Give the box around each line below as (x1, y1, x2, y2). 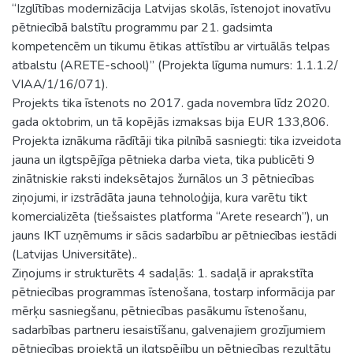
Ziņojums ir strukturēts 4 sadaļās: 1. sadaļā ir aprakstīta (12, 264, 314, 282)
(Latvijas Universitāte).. (12, 245, 137, 263)
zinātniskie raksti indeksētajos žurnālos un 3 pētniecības (12, 169, 314, 188)
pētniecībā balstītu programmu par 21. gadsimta (12, 18, 273, 36)
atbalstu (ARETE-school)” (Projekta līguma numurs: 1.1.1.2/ (12, 56, 338, 74)
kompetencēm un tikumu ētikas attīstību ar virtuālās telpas (12, 37, 330, 55)
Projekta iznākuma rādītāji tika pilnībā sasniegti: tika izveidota (12, 132, 341, 150)
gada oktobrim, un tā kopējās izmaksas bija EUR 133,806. (12, 113, 329, 131)
